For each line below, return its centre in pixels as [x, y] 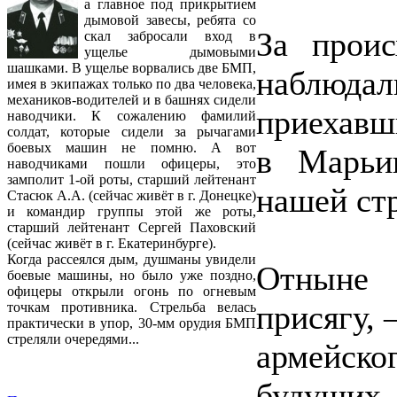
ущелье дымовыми [170, 52]
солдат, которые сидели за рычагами [132, 132]
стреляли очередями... [73, 339]
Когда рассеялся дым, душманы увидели [132, 260]
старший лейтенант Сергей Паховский [132, 228]
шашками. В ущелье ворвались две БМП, [132, 68]
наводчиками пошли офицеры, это [132, 164]
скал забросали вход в [170, 36]
